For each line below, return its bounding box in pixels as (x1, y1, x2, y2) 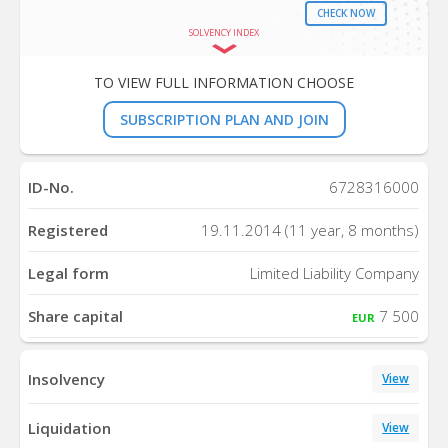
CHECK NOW (317, 5, 376, 20)
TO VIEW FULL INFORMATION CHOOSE (94, 72, 354, 92)
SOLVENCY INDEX (189, 25, 259, 39)
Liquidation (28, 417, 112, 438)
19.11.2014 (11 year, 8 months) (201, 220, 420, 241)
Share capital (28, 306, 124, 327)
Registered (28, 220, 109, 241)
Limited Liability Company (250, 263, 420, 284)
